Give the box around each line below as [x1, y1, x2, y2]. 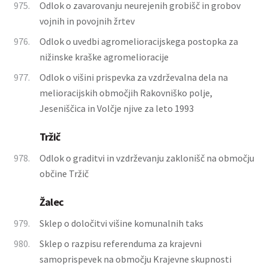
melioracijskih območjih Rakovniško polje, [39, 87, 212, 99]
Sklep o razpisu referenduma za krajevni [39, 237, 202, 249]
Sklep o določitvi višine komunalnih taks [39, 217, 203, 229]
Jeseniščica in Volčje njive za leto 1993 [39, 102, 194, 114]
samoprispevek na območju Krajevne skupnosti [39, 253, 232, 265]
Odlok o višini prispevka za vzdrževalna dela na [39, 71, 228, 83]
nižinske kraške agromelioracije [39, 51, 169, 63]
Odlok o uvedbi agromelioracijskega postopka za [39, 35, 238, 47]
